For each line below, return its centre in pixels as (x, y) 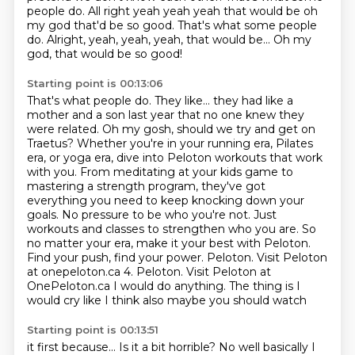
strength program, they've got (181, 186)
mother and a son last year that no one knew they (165, 115)
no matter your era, (81, 243)
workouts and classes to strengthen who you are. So (171, 229)
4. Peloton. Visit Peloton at (197, 272)
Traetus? (52, 143)
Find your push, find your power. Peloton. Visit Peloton (177, 258)
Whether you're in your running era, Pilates (195, 143)
